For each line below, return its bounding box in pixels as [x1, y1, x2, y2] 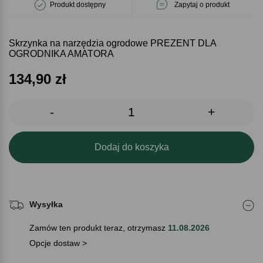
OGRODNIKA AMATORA [9, 48, 114, 59]
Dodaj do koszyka [94, 141, 169, 152]
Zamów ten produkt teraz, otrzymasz [29, 222, 168, 232]
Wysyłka [29, 199, 63, 209]
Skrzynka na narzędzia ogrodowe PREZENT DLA [9, 38, 216, 48]
